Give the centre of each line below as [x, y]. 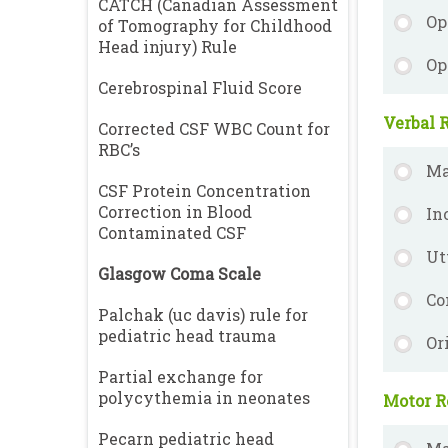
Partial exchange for [180, 376]
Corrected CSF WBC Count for [214, 128]
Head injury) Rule [167, 46]
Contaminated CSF [172, 232]
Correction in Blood [175, 211]
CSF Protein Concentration [204, 190]
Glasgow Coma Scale [179, 273]
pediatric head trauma [187, 335]
